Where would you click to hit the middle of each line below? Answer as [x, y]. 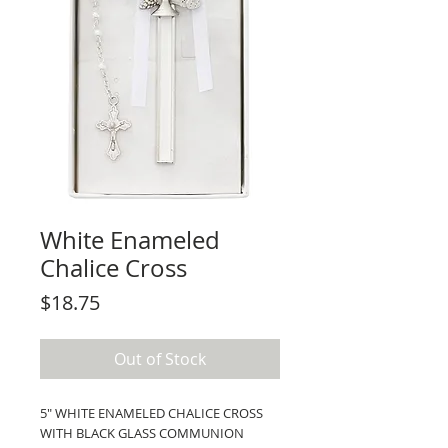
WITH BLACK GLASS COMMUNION [142, 432]
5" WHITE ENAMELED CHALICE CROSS [151, 412]
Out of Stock [160, 358]
